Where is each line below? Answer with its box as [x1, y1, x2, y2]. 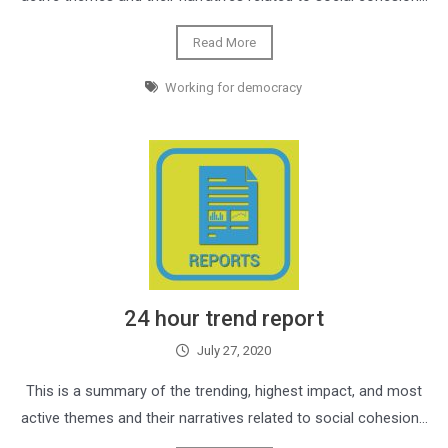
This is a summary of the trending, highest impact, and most [26, 382, 422, 401]
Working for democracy [165, 80, 303, 96]
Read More [192, 35, 256, 51]
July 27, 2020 [196, 343, 271, 359]
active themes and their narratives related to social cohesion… [20, 409, 428, 428]
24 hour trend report [124, 306, 324, 332]
